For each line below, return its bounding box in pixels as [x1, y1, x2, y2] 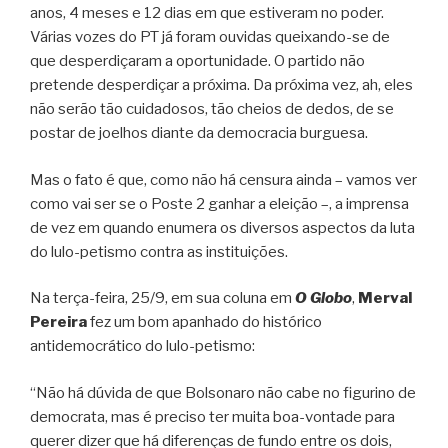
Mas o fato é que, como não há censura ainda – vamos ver [30, 170, 417, 189]
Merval [358, 289, 412, 308]
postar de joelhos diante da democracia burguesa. [30, 124, 368, 143]
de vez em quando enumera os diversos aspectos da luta [30, 218, 415, 237]
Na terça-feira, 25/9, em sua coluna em [30, 289, 295, 308]
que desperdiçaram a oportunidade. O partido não [30, 52, 365, 71]
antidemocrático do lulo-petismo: [30, 337, 255, 356]
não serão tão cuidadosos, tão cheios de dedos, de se [30, 100, 394, 119]
